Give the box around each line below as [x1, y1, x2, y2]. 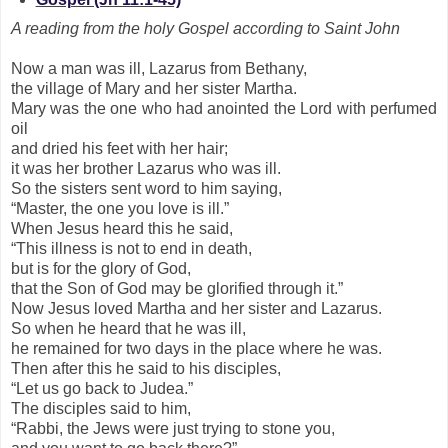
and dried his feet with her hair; [11, 140, 232, 158]
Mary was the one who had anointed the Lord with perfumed [11, 100, 437, 118]
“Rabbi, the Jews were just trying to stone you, [11, 420, 339, 438]
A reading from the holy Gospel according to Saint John [11, 20, 400, 38]
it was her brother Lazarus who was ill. [11, 160, 281, 178]
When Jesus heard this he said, [11, 220, 233, 238]
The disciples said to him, [11, 400, 195, 418]
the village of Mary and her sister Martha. [11, 80, 297, 98]
